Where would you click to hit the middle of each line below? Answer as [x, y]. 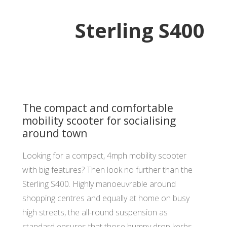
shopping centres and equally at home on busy [106, 198]
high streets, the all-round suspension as [95, 212]
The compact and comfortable [98, 108]
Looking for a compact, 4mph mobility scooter [104, 155]
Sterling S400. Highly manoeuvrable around [99, 184]
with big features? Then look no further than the [107, 169]
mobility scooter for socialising [99, 120]
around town [55, 133]
